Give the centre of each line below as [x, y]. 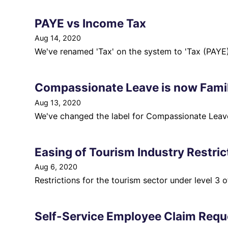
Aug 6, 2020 [56, 167]
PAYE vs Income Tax [90, 23]
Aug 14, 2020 [58, 38]
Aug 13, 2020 [58, 102]
